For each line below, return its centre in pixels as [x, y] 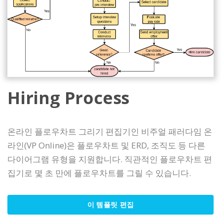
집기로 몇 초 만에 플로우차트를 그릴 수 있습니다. [99, 173]
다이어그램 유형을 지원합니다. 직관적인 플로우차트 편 [110, 159]
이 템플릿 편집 [110, 205]
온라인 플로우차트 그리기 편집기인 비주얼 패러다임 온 [110, 132]
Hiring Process [69, 98]
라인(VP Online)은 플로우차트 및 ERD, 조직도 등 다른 [106, 146]
